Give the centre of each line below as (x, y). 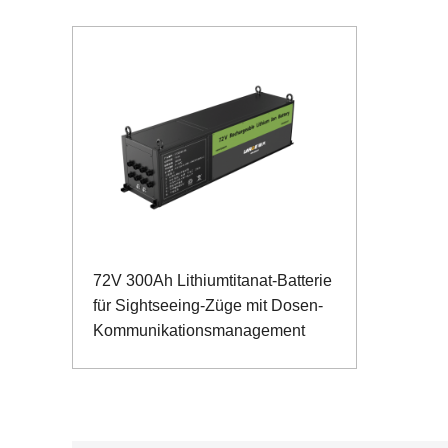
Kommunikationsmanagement (199, 330)
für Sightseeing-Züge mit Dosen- (208, 305)
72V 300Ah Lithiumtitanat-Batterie (212, 280)
